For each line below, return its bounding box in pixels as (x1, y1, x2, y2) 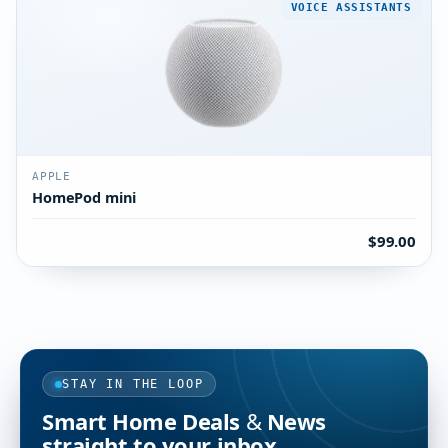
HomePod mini (32, 187, 137, 207)
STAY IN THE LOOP (62, 377, 204, 391)
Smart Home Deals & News (42, 406, 326, 436)
